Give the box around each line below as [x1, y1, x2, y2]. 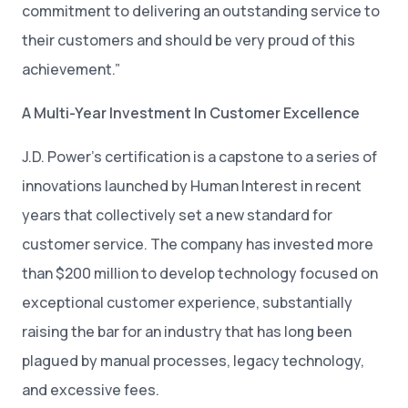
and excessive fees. [22, 379, 162, 400]
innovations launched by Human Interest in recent [22, 175, 362, 196]
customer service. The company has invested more [22, 233, 373, 254]
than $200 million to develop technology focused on [22, 262, 378, 283]
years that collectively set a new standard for [22, 204, 332, 225]
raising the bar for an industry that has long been [22, 321, 352, 342]
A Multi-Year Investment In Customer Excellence [22, 102, 360, 123]
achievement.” [22, 58, 120, 79]
